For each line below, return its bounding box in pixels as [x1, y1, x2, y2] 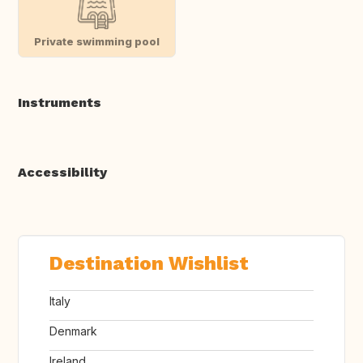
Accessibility [18, 164, 107, 181]
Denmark [49, 324, 97, 339]
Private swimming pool [33, 34, 160, 48]
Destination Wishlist [49, 252, 249, 275]
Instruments [18, 95, 101, 111]
